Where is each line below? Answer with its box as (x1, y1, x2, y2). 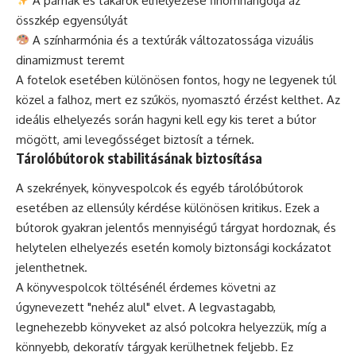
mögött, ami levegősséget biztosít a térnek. (16, 131, 254, 147)
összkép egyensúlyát (16, 12, 128, 28)
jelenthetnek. (16, 260, 87, 276)
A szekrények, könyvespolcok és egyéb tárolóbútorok (16, 180, 303, 196)
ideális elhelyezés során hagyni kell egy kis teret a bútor (16, 111, 316, 127)
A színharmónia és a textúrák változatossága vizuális (29, 32, 315, 48)
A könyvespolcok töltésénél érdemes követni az (16, 280, 276, 296)
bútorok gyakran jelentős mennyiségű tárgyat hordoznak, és (16, 220, 336, 236)
